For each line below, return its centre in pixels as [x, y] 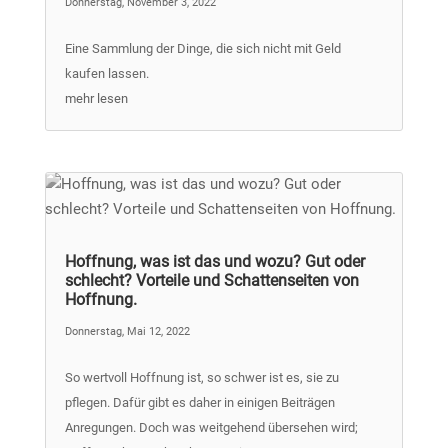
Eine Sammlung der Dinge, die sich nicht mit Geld [202, 48]
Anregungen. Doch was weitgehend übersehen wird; [211, 427]
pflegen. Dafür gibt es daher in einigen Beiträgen [199, 402]
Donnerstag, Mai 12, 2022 [127, 331]
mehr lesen [96, 98]
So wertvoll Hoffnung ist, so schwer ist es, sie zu [201, 377]
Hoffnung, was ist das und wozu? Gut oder [214, 261]
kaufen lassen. [106, 73]
